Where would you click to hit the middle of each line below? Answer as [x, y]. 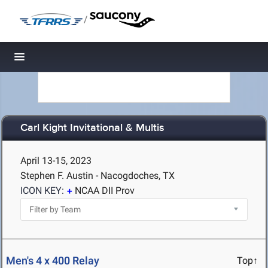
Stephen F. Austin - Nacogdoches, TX [98, 176]
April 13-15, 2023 [56, 161]
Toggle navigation [60, 60]
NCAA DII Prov [105, 191]
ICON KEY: [42, 191]
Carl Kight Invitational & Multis [92, 128]
